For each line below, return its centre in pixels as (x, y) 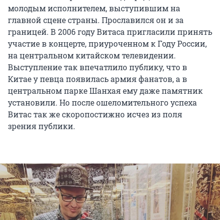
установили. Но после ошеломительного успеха (102, 103)
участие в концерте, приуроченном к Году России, (107, 44)
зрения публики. (41, 126)
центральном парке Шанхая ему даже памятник (105, 91)
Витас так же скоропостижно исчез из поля (95, 114)
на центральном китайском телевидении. (92, 55)
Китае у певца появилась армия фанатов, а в (97, 79)
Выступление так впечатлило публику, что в (97, 67)
